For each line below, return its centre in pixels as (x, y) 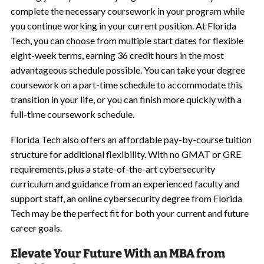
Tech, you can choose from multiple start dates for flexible (127, 40)
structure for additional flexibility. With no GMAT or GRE (126, 154)
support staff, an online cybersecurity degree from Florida (126, 198)
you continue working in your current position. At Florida (123, 26)
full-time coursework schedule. (72, 114)
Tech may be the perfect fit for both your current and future (129, 213)
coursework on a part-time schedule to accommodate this (126, 85)
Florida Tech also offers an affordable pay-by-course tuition (131, 139)
